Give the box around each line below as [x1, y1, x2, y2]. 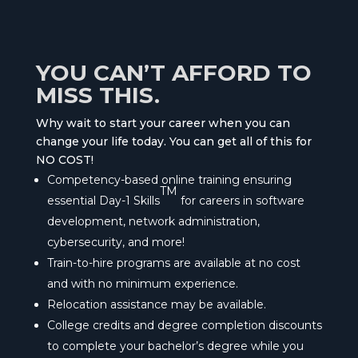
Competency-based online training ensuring [46, 172, 292, 187]
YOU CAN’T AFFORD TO [35, 58, 312, 86]
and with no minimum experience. [46, 276, 238, 291]
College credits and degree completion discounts [46, 317, 322, 332]
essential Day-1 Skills [46, 193, 160, 208]
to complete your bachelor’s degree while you [46, 338, 304, 353]
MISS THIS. [35, 81, 160, 109]
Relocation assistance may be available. [46, 296, 266, 312]
